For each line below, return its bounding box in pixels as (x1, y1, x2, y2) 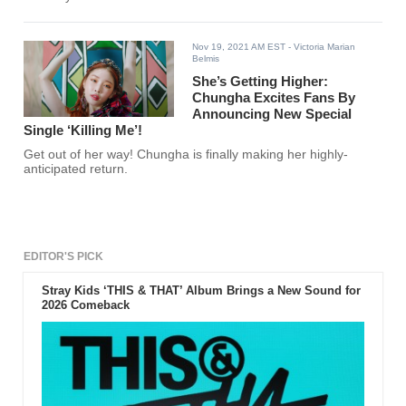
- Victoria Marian (285, 42, 356, 53)
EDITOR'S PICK (24, 250, 104, 264)
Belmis (192, 53, 220, 64)
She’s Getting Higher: (192, 73, 329, 90)
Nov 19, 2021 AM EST (192, 42, 286, 53)
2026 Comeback (41, 298, 130, 313)
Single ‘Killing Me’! (24, 122, 143, 139)
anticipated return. (24, 162, 129, 177)
